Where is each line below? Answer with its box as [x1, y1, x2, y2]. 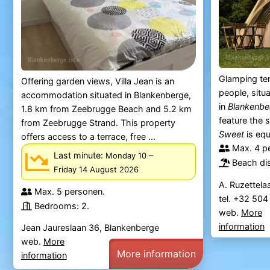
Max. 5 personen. [34, 186, 105, 196]
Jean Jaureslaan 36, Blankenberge [20, 222, 159, 233]
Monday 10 [105, 150, 146, 160]
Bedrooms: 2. [34, 200, 89, 211]
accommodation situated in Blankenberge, [20, 90, 191, 101]
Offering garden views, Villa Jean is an [20, 76, 174, 87]
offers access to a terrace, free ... [20, 131, 155, 142]
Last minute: [53, 149, 105, 160]
